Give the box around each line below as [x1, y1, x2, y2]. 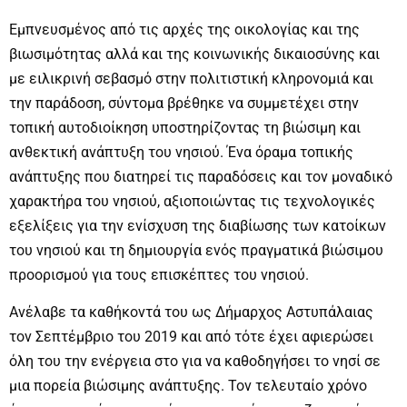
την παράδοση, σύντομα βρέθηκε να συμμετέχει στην [9, 94, 359, 112]
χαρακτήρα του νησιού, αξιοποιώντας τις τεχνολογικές [9, 192, 375, 210]
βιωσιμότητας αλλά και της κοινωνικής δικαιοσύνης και [9, 45, 380, 63]
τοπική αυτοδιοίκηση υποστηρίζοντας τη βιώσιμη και [9, 118, 361, 136]
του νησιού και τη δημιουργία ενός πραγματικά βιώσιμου [9, 241, 383, 259]
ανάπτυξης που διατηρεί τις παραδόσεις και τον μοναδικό [9, 167, 392, 185]
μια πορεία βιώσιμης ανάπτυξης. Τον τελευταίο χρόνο [9, 377, 367, 395]
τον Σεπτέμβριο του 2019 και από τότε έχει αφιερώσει [9, 328, 373, 346]
